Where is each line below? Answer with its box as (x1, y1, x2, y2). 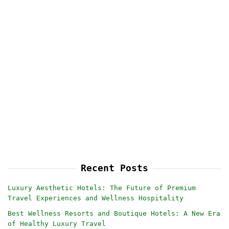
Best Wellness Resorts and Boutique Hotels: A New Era (8, 209, 220, 217)
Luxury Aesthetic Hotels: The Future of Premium (8, 184, 196, 192)
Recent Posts (81, 162, 148, 173)
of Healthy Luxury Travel (8, 219, 106, 227)
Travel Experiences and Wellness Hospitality (8, 194, 184, 202)
